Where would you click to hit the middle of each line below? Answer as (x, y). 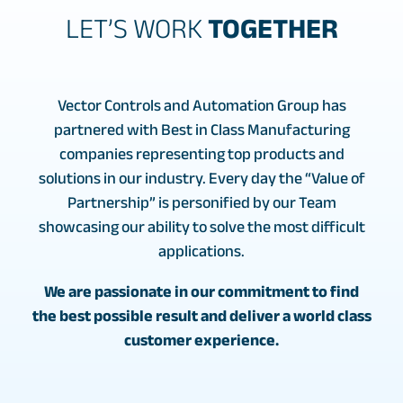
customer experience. (201, 340)
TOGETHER (273, 28)
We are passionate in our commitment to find (201, 292)
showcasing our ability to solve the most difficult (201, 227)
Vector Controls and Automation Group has (201, 106)
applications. (201, 251)
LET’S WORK (136, 28)
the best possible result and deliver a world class (201, 316)
